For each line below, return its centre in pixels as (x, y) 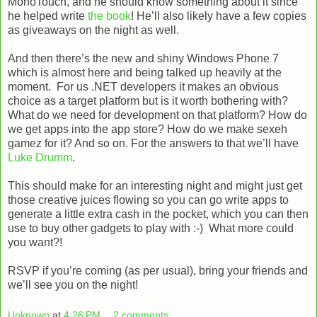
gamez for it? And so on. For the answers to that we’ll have (153, 143)
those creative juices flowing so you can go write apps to (148, 200)
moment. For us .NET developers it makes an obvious (143, 86)
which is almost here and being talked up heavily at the (145, 72)
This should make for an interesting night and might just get (155, 185)
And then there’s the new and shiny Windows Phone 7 (143, 58)
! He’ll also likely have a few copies (219, 16)
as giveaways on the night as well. (93, 30)
